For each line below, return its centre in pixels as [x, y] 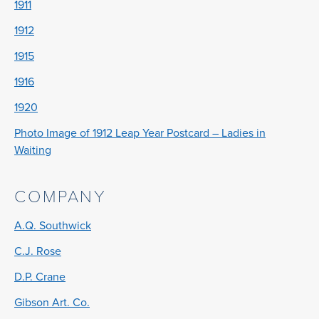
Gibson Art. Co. [52, 303]
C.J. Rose [38, 251]
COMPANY [61, 197]
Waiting [33, 150]
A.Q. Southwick [53, 226]
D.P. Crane [40, 277]
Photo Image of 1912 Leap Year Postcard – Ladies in [140, 133]
